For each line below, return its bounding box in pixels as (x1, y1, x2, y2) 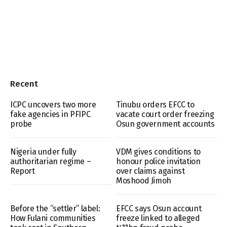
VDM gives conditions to (116, 147, 201, 157)
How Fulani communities (10, 213, 96, 223)
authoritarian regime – (10, 157, 91, 167)
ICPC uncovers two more (10, 100, 96, 110)
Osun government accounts (116, 119, 215, 129)
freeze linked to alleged (116, 213, 200, 223)
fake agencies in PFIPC (10, 109, 91, 120)
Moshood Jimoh (116, 176, 171, 186)
